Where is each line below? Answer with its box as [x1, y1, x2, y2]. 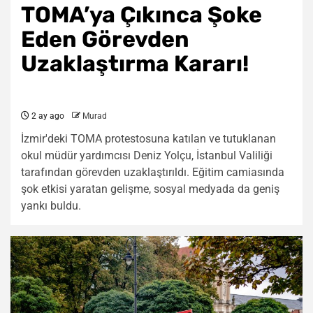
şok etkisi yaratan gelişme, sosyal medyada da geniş [21, 182, 279, 196]
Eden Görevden [21, 26, 189, 52]
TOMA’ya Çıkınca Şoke [21, 1, 262, 28]
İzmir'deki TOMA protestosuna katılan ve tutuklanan [21, 132, 276, 145]
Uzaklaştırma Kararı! [21, 50, 249, 77]
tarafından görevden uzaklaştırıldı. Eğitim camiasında [21, 166, 284, 179]
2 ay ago [29, 111, 64, 121]
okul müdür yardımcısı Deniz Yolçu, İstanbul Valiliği [21, 149, 272, 162]
